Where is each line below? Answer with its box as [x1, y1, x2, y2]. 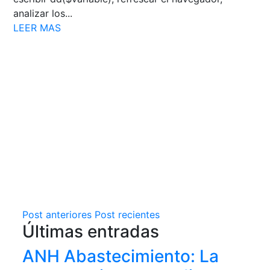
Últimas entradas [22, 221, 160, 242]
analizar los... [13, 7, 73, 19]
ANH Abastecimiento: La [22, 245, 219, 266]
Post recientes [95, 208, 160, 221]
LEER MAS [13, 21, 61, 34]
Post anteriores [22, 208, 92, 221]
